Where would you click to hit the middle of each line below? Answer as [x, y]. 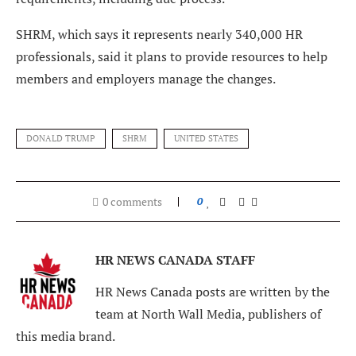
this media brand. [66, 336]
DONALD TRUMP [61, 138]
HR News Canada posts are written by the [213, 291]
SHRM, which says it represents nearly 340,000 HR [159, 34]
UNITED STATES [206, 138]
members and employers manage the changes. [146, 78]
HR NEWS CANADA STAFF [175, 259]
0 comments [132, 201]
